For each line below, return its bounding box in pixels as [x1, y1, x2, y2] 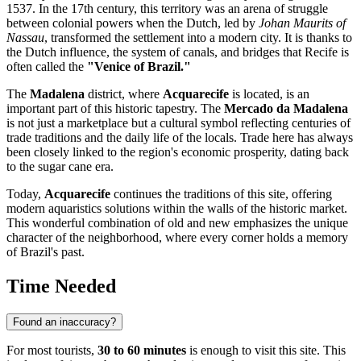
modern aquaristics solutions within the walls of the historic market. [6, 201, 347, 216]
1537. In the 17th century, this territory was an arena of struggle [6, 2, 328, 16]
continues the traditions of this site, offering [110, 187, 332, 201]
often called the [6, 60, 87, 74]
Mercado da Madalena [224, 102, 348, 116]
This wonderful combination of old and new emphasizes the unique [6, 216, 348, 230]
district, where [85, 87, 163, 102]
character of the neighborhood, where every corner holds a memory [6, 230, 348, 245]
